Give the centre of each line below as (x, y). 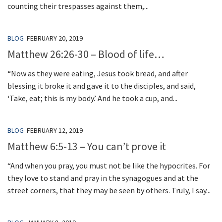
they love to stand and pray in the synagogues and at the (103, 178)
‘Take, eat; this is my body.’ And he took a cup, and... (92, 98)
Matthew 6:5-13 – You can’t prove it (87, 146)
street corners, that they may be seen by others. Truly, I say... (109, 191)
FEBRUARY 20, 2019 (55, 38)
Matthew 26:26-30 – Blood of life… (86, 54)
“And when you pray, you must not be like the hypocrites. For (109, 166)
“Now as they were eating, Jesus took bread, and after (98, 73)
